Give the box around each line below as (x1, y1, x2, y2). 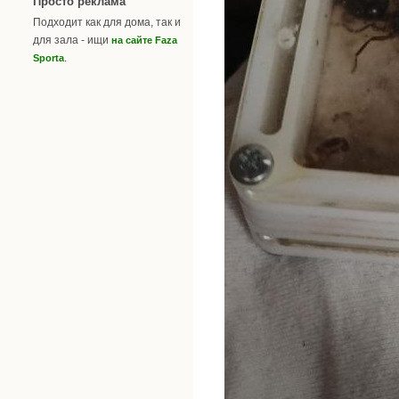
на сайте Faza (111, 34, 177, 45)
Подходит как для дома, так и (33, 15, 181, 28)
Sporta (33, 52, 64, 63)
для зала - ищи (33, 33, 111, 46)
